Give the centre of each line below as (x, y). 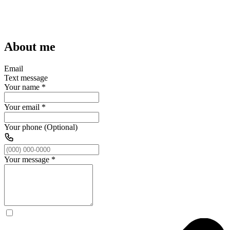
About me (30, 46)
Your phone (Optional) (41, 127)
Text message (26, 78)
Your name (22, 87)
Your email (22, 107)
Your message (27, 159)
